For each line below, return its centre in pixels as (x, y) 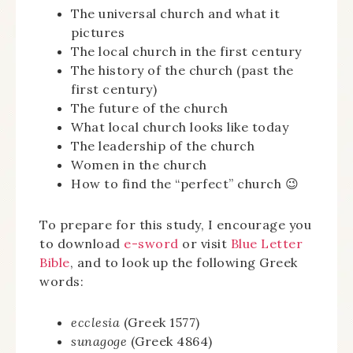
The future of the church (149, 108)
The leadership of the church (163, 146)
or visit (204, 243)
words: (61, 281)
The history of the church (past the (182, 70)
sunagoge (99, 341)
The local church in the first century (186, 51)
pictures (98, 32)
